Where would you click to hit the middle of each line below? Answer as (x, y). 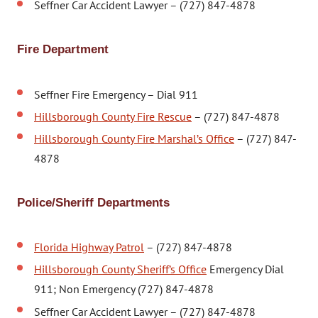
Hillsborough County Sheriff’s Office (120, 269)
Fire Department (63, 49)
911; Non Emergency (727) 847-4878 (124, 289)
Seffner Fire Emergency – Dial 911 (116, 94)
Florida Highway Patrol (89, 247)
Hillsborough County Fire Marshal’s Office (134, 138)
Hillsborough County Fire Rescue (113, 116)
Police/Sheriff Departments (93, 202)
